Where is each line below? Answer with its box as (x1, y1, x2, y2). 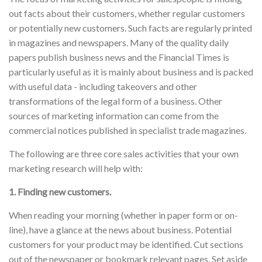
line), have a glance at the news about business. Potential (9, 223, 232, 235)
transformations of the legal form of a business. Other (9, 95, 222, 106)
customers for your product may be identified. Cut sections (9, 238, 243, 250)
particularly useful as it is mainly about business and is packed (9, 65, 253, 77)
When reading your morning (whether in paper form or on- (9, 209, 238, 220)
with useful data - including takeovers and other (9, 80, 197, 92)
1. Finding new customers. (9, 185, 111, 197)
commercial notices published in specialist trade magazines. (9, 124, 246, 136)
